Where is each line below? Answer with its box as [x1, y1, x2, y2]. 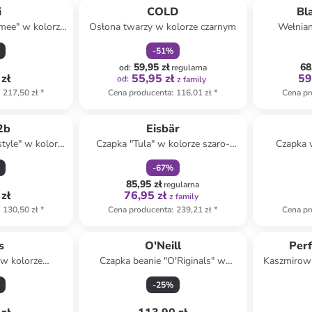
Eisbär [146, 121, 180, 136]
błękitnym [141, 151, 185, 164]
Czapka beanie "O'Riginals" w [100, 254, 226, 267]
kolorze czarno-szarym [114, 268, 212, 281]
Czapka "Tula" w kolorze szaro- [95, 137, 230, 150]
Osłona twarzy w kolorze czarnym [89, 20, 237, 33]
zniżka [143, 104, 168, 115]
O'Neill [144, 238, 181, 253]
